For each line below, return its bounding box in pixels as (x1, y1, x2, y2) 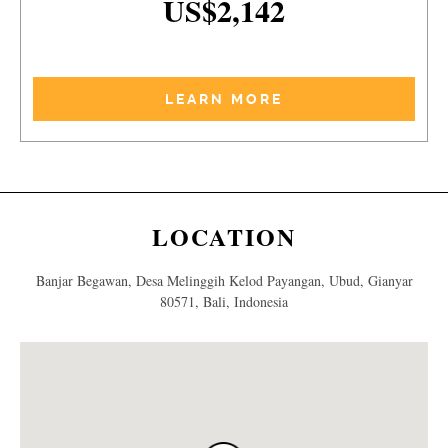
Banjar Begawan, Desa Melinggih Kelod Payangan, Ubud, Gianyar (35, 270, 413, 290)
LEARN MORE (165, 90, 283, 107)
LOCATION (152, 218, 296, 254)
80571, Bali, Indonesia (160, 291, 288, 311)
